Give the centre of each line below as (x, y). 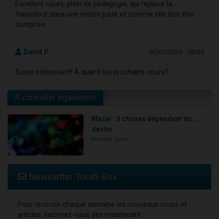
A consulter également (55, 97)
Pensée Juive (109, 139)
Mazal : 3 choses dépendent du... (144, 119)
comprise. (31, 24)
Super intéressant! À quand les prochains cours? (92, 72)
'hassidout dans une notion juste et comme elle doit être (105, 14)
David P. (35, 52)
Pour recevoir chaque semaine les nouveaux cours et (102, 205)
